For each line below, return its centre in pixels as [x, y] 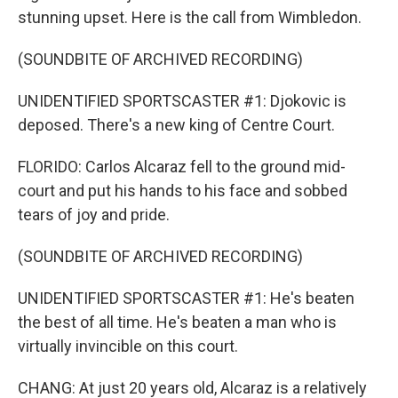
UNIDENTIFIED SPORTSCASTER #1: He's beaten [186, 298]
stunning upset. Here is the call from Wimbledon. [190, 17]
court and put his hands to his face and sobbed [183, 191]
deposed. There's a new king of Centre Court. [176, 125]
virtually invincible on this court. [128, 346]
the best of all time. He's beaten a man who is [177, 322]
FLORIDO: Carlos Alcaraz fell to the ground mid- [182, 167]
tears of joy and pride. [94, 215]
